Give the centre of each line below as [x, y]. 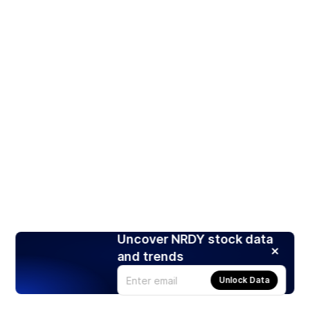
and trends [151, 257]
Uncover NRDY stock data [195, 239]
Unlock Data [244, 280]
